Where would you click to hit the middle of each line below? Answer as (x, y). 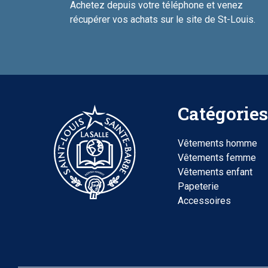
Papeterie (198, 187)
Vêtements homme (217, 144)
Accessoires (204, 201)
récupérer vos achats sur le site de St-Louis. (162, 20)
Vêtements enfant (215, 172)
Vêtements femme (217, 158)
